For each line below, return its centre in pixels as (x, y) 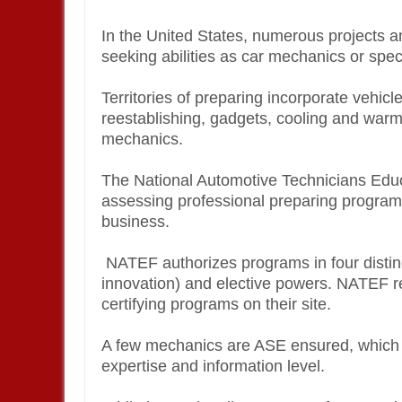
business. (135, 222)
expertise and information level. (215, 366)
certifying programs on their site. (218, 304)
